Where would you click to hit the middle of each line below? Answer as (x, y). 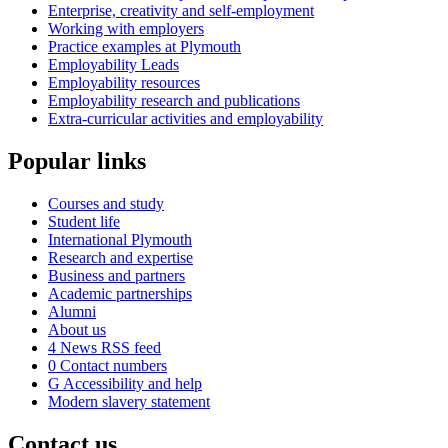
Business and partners (116, 276)
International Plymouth (120, 240)
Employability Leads (113, 65)
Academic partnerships (120, 294)
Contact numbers (111, 366)
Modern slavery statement (129, 402)
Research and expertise (120, 258)
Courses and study (106, 204)
